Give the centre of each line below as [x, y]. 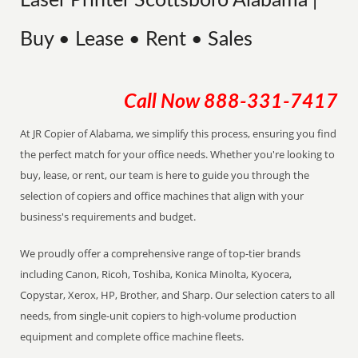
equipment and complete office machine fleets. [132, 336]
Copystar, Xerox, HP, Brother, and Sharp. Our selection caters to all [178, 295]
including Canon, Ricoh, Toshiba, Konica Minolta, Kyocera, [156, 274]
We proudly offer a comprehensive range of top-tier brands [161, 253]
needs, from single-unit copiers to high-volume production [159, 316]
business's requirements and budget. [108, 217]
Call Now [163, 102]
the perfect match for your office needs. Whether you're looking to [178, 154]
